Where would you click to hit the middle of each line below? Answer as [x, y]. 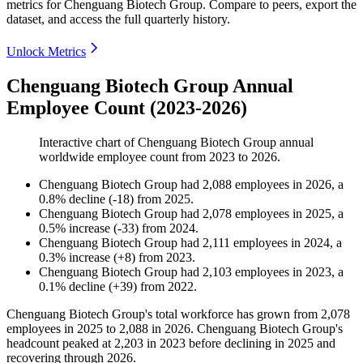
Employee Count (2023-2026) [127, 108]
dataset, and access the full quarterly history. [118, 19]
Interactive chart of [88, 143]
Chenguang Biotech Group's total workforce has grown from [164, 314]
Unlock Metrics [46, 52]
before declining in [237, 344]
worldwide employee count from [124, 157]
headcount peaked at [60, 344]
